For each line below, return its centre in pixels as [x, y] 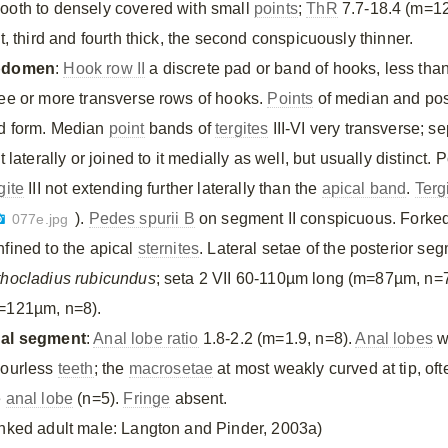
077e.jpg [40, 219]
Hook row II [104, 68]
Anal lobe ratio [146, 338]
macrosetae [171, 368]
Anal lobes [394, 338]
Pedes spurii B [141, 218]
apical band [364, 188]
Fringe [147, 398]
